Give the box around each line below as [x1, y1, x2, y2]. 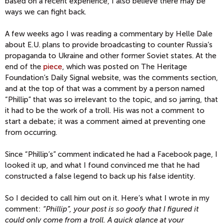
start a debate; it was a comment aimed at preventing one [5, 117, 206, 126]
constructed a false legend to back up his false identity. [5, 172, 195, 181]
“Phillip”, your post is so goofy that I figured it [43, 205, 199, 214]
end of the [5, 62, 43, 72]
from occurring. [5, 128, 57, 137]
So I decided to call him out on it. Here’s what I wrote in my [5, 194, 210, 203]
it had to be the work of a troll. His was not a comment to [5, 106, 205, 115]
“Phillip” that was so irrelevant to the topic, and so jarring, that [5, 95, 218, 105]
